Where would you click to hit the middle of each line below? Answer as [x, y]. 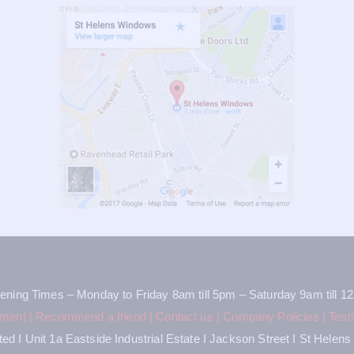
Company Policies [271, 316]
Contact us [185, 316]
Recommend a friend [91, 316]
